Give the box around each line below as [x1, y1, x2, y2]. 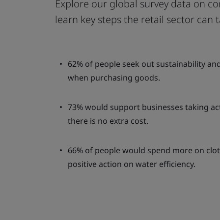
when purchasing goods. [68, 72, 160, 83]
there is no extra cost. [68, 115, 148, 126]
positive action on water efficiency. [68, 159, 195, 169]
